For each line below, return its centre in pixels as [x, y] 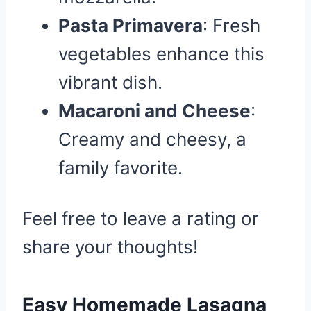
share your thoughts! [110, 247]
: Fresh [232, 25]
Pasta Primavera [131, 25]
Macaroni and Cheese [154, 111]
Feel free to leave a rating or [141, 218]
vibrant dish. [110, 82]
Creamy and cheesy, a [152, 139]
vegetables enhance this [161, 54]
